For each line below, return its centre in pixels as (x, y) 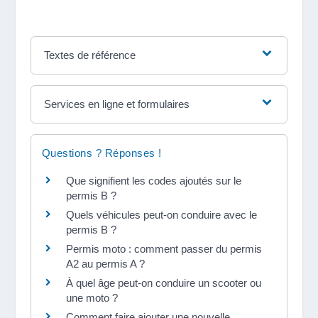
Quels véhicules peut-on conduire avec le (161, 214)
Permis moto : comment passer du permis (164, 248)
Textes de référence (90, 55)
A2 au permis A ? (105, 263)
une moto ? (92, 297)
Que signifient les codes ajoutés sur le (153, 180)
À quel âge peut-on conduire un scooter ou (163, 283)
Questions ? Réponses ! (102, 153)
